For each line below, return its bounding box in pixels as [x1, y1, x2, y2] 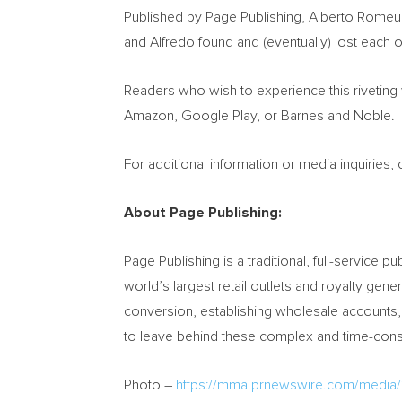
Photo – [124, 378, 176, 392]
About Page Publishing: [124, 205, 285, 220]
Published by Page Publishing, [124, 10, 309, 24]
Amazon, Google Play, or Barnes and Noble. [124, 109, 395, 123]
